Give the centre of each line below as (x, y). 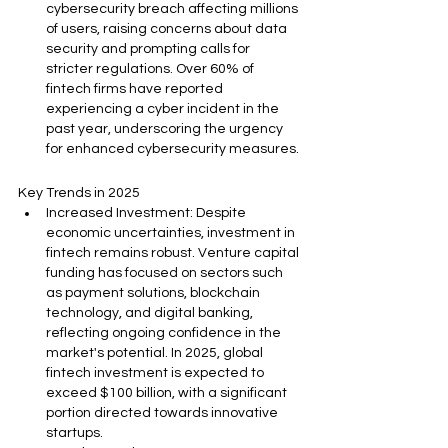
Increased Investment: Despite (147, 213)
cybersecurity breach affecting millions (173, 9)
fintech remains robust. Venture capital (174, 253)
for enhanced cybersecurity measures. (172, 149)
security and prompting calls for (149, 49)
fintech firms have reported (136, 89)
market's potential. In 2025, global (156, 353)
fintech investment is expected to (156, 373)
